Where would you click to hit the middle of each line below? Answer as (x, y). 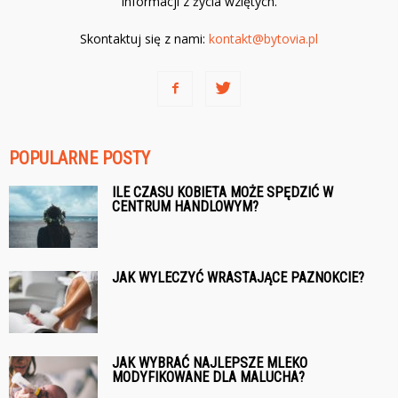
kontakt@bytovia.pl (263, 38)
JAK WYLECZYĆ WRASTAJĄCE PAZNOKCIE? (238, 277)
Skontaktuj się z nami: (144, 38)
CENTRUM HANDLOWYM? (185, 206)
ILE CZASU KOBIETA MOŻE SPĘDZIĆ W (223, 192)
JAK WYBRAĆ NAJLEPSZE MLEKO (210, 362)
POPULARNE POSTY (80, 158)
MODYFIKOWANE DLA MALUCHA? (208, 377)
